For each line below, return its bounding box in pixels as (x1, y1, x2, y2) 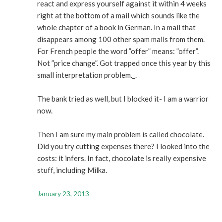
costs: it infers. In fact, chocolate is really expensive (37, 154, 206, 163)
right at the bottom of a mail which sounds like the (37, 11, 200, 20)
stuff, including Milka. (37, 166, 107, 174)
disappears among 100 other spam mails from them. (37, 35, 205, 44)
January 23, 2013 (37, 189, 89, 198)
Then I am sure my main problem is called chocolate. (37, 130, 204, 139)
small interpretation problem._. (37, 70, 137, 79)
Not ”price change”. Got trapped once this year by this (37, 58, 211, 67)
